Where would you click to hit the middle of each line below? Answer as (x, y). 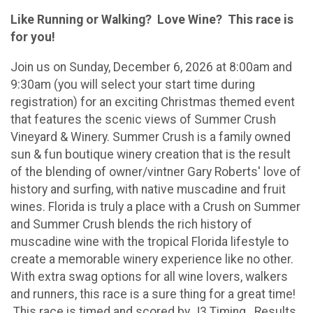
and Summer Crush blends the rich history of (131, 224)
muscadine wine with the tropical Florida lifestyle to (150, 241)
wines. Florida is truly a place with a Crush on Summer (155, 206)
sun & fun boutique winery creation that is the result (151, 154)
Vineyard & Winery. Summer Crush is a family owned (151, 137)
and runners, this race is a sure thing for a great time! (153, 294)
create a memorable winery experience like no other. (152, 259)
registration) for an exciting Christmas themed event (153, 102)
